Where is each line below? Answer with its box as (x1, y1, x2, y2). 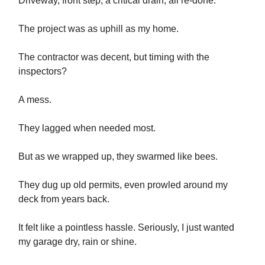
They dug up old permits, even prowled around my (18, 179, 228, 190)
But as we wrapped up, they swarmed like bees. (18, 151, 218, 161)
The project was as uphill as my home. (18, 23, 179, 34)
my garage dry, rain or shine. (18, 236, 137, 247)
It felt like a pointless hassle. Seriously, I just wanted (18, 222, 234, 232)
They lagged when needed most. (18, 122, 156, 133)
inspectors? (18, 66, 67, 76)
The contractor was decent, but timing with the (18, 51, 209, 62)
